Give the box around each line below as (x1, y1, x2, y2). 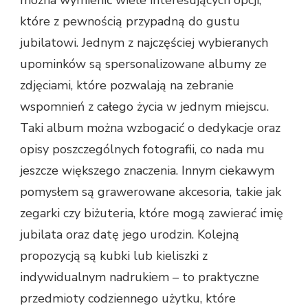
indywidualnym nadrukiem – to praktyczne (20, 269, 259, 286)
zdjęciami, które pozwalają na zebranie (20, 77, 234, 94)
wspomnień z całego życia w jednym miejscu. (20, 98, 269, 115)
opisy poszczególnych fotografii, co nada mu (20, 141, 265, 158)
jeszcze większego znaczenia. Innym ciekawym (20, 162, 274, 179)
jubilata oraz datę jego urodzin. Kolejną (20, 226, 239, 243)
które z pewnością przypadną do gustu (20, 13, 240, 30)
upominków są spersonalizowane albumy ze (20, 56, 267, 73)
